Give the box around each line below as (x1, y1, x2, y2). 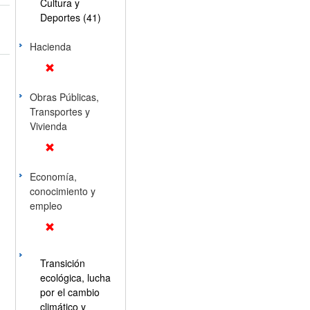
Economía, (29, 170, 77, 183)
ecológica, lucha (39, 271, 111, 284)
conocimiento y (29, 184, 95, 198)
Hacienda (29, 39, 71, 53)
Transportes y (29, 104, 90, 118)
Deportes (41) (39, 10, 101, 24)
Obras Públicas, (29, 90, 99, 104)
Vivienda (29, 119, 67, 133)
